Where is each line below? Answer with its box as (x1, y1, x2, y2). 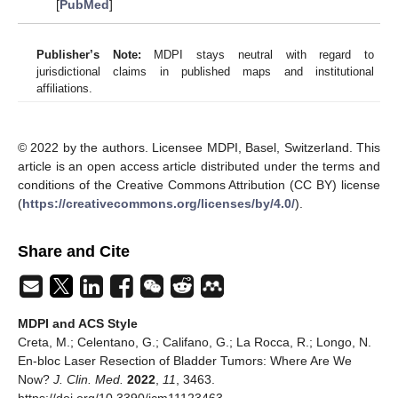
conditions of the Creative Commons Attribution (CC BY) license (18, 178, 380, 193)
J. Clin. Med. (53, 372, 123, 387)
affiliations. (36, 82, 92, 96)
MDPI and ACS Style (18, 316, 138, 331)
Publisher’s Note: (36, 48, 141, 62)
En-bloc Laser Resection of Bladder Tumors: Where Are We (18, 354, 352, 369)
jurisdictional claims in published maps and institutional (36, 65, 374, 79)
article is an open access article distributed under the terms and (18, 159, 380, 174)
